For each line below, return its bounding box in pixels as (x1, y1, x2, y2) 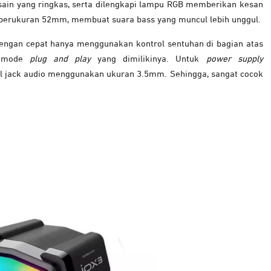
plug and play (29, 54, 91, 64)
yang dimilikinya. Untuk (91, 54, 206, 64)
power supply (206, 54, 263, 64)
